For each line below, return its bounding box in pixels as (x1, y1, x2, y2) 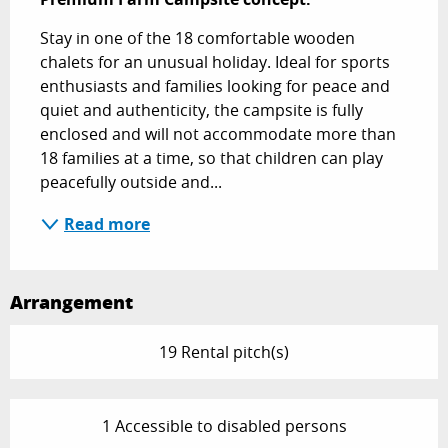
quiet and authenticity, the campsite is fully (40, 99, 363, 122)
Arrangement (10, 289, 133, 316)
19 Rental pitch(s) (159, 341, 289, 364)
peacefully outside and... (40, 171, 222, 194)
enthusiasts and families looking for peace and (40, 75, 390, 98)
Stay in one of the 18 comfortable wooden (40, 27, 355, 50)
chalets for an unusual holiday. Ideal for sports (40, 51, 390, 74)
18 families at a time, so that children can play (40, 147, 383, 170)
